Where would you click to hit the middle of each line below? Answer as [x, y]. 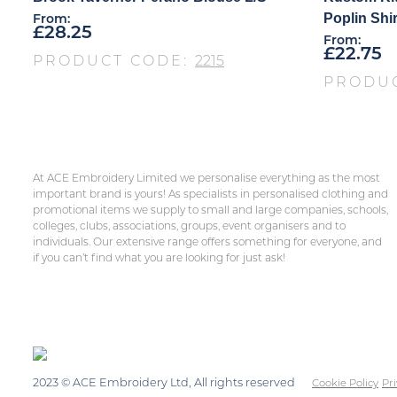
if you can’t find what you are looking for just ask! [159, 259]
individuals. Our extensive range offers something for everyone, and [207, 243]
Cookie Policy [346, 383]
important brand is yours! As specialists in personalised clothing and [210, 195]
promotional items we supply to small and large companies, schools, [210, 211]
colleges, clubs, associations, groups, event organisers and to [189, 227]
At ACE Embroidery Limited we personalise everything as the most [206, 179]
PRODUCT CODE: [114, 62]
